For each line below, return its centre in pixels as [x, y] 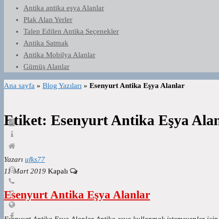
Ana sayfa [19, 86]
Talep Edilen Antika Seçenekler [71, 31]
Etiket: [27, 120]
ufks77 [35, 160]
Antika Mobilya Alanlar [59, 55]
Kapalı [59, 171]
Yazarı [13, 160]
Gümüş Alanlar [46, 66]
